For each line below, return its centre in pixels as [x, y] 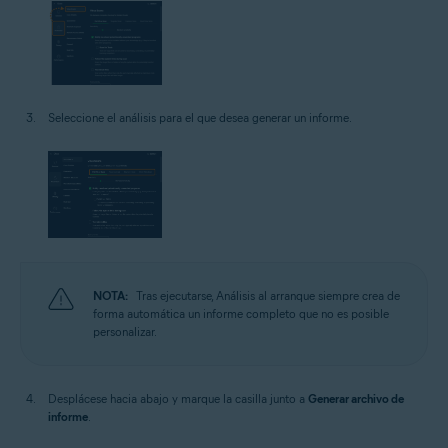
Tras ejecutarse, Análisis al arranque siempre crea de [268, 296]
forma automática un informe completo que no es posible [241, 314]
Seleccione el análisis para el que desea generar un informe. [200, 118]
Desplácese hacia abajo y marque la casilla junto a [178, 399]
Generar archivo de [356, 399]
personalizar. [125, 332]
